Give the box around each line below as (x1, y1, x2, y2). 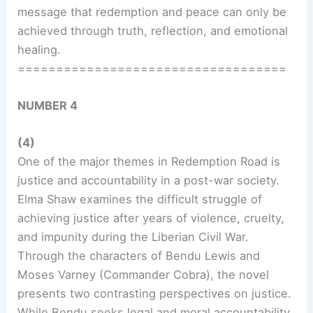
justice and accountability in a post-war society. (17, 173, 280, 188)
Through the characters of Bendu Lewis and (17, 249, 261, 263)
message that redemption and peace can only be (17, 4, 287, 19)
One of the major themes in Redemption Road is (17, 154, 281, 169)
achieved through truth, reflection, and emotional (17, 23, 289, 38)
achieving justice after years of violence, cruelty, (17, 211, 285, 226)
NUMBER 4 (17, 99, 78, 112)
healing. (17, 42, 61, 57)
